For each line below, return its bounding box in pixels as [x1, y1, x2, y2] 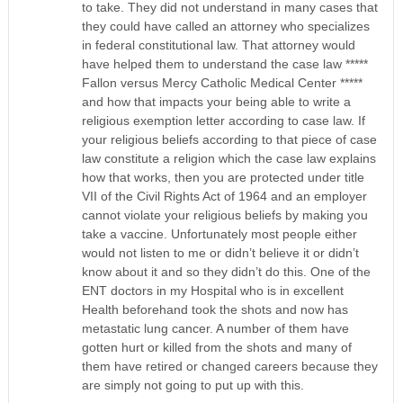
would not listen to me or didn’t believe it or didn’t [82, 246, 360, 261]
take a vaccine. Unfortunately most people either [82, 227, 358, 242]
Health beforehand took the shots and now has [82, 302, 349, 318]
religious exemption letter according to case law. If [82, 113, 366, 129]
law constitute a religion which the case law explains [82, 151, 377, 166]
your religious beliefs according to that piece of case [82, 132, 378, 148]
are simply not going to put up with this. [82, 378, 305, 393]
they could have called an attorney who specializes [82, 19, 371, 34]
